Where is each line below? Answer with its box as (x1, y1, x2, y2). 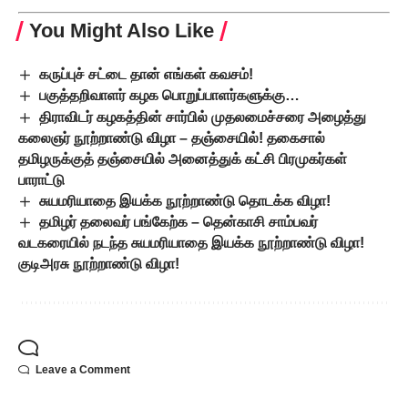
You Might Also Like (29, 19, 214, 43)
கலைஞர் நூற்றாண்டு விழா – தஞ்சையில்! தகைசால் (18, 129, 325, 146)
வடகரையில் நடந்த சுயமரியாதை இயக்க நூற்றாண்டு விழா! (18, 235, 364, 251)
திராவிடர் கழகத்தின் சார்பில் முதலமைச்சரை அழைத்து (39, 108, 367, 125)
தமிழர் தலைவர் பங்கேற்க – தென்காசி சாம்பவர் (39, 214, 319, 230)
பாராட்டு (18, 171, 65, 188)
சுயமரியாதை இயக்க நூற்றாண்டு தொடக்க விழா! (39, 192, 331, 209)
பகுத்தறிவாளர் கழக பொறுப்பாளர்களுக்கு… (39, 87, 301, 104)
